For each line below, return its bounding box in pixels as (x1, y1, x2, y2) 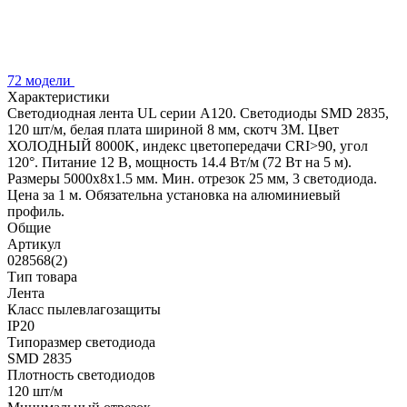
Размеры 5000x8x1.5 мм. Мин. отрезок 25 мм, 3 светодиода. (7, 170, 377, 186)
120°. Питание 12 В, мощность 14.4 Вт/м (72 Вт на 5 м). (7, 154, 352, 170)
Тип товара (7, 268, 77, 284)
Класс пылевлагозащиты (7, 301, 161, 317)
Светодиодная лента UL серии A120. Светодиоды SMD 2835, (7, 104, 389, 121)
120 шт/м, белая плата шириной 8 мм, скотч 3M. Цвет (7, 121, 339, 137)
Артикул (7, 235, 61, 252)
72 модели (7, 72, 74, 88)
